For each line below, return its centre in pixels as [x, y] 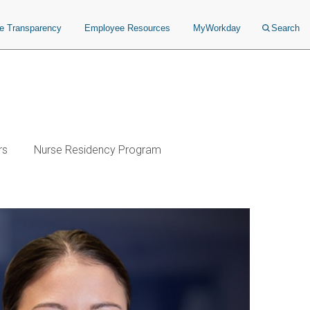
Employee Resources [127, 28]
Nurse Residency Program [98, 150]
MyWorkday [217, 28]
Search [285, 28]
